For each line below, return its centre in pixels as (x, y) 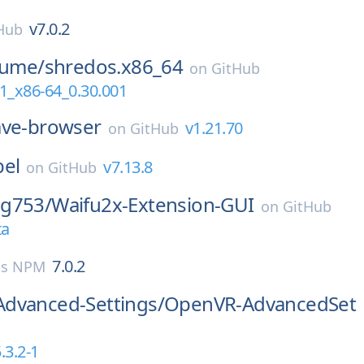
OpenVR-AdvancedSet (260, 303)
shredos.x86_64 (114, 66)
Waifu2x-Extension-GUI (153, 204)
